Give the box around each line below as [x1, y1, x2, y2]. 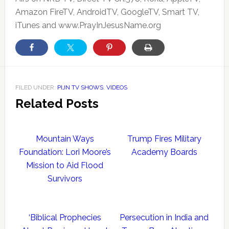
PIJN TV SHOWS [57, 84, 103, 91]
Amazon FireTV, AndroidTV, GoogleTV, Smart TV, [15, 7, 199, 17]
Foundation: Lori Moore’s [18, 147, 111, 157]
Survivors [47, 174, 82, 184]
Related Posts [15, 96, 99, 111]
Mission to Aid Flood [26, 161, 104, 171]
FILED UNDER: [15, 84, 57, 91]
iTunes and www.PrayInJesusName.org [15, 20, 161, 31]
